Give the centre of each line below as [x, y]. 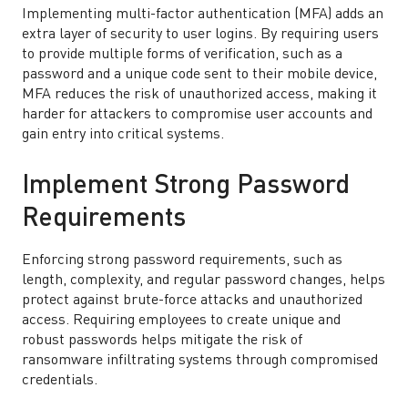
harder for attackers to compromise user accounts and [197, 115]
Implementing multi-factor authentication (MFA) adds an [203, 15]
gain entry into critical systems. [123, 135]
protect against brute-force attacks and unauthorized [192, 301]
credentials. [60, 381]
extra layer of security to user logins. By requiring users [200, 35]
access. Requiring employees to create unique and [181, 321]
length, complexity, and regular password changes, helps [204, 280]
